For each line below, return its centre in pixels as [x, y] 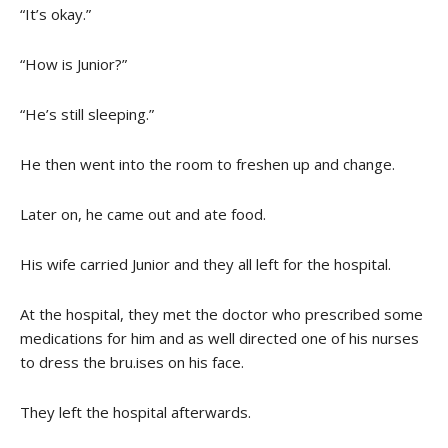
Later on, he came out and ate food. [143, 213]
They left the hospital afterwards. [135, 411]
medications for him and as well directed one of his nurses [219, 337]
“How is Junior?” [73, 63]
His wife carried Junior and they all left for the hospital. [205, 263]
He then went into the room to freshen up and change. [207, 163]
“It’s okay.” [55, 13]
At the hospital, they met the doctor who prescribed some [221, 313]
